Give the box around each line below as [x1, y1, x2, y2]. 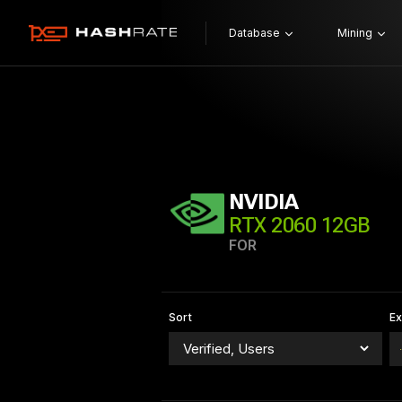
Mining [336, 26, 372, 39]
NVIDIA [229, 189, 299, 214]
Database [228, 26, 280, 39]
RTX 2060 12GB [229, 213, 371, 238]
